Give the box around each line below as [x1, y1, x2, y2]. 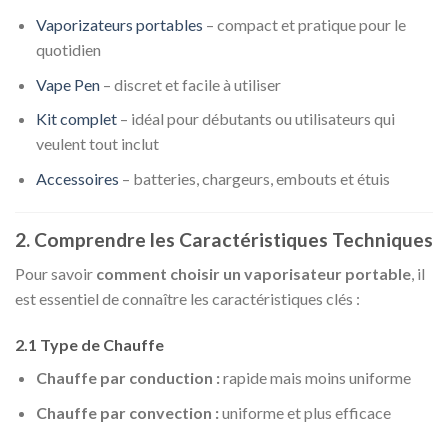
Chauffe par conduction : [35, 367, 220, 387]
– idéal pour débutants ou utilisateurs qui [116, 109, 395, 129]
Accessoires [35, 168, 119, 188]
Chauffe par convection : [35, 402, 219, 422]
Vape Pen [35, 74, 100, 94]
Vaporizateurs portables [35, 14, 203, 34]
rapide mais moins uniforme [219, 367, 411, 387]
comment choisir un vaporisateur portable [96, 264, 411, 284]
